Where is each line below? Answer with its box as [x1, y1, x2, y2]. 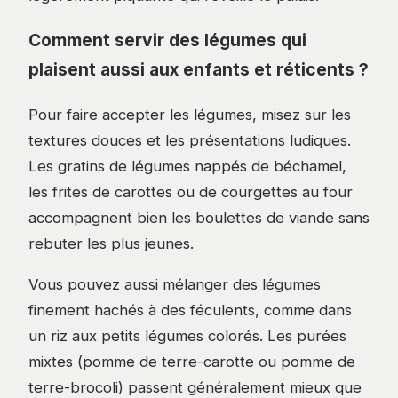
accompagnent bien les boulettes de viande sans [28, 209, 370, 227]
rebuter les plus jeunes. [28, 235, 194, 253]
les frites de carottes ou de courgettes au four [28, 183, 353, 202]
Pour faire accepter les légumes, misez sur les [28, 106, 351, 124]
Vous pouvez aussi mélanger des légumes [28, 275, 321, 294]
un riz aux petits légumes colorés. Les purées [28, 327, 346, 346]
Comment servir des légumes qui [28, 29, 306, 52]
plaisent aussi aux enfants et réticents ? [28, 59, 369, 81]
